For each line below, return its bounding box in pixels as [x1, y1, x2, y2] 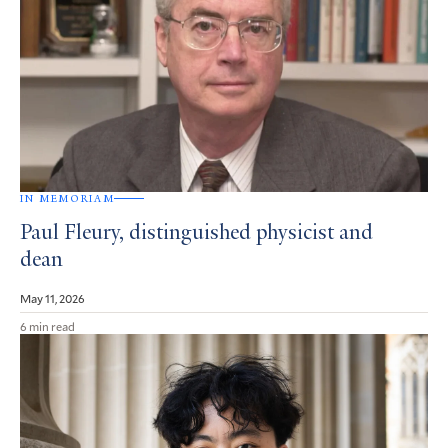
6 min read [20, 317, 75, 334]
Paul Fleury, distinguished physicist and [20, 222, 373, 245]
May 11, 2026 [20, 289, 85, 306]
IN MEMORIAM [20, 191, 115, 205]
